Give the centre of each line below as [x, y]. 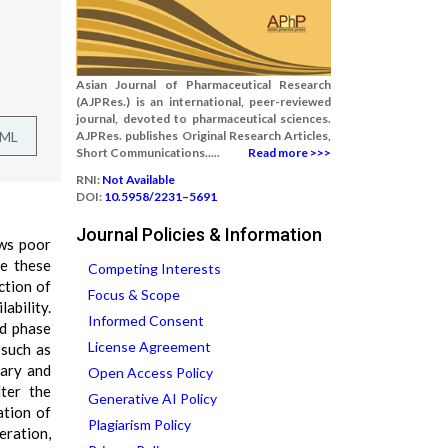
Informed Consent [146, 320]
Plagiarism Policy [139, 424]
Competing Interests [154, 268]
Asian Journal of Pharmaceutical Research [203, 84]
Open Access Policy [150, 372]
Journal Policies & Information [199, 234]
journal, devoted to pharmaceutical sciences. [203, 118]
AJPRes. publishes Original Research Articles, [203, 135]
